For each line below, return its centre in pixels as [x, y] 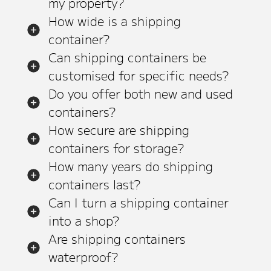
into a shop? [83, 220]
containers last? [94, 184]
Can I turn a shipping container [138, 202]
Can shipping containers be [127, 57]
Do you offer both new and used [140, 93]
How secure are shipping [119, 130]
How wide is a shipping [114, 21]
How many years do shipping [130, 166]
